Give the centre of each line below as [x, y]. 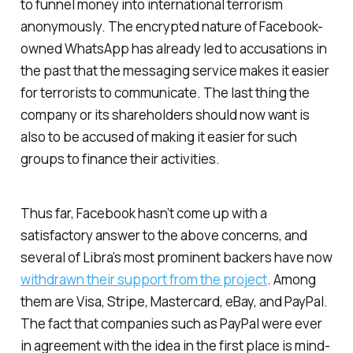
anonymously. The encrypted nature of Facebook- [171, 27]
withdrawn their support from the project [143, 279]
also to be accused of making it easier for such [158, 137]
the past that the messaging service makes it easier [175, 71]
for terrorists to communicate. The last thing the [165, 93]
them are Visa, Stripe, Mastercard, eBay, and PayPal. [174, 301]
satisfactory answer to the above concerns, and [163, 235]
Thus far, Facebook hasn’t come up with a [143, 213]
